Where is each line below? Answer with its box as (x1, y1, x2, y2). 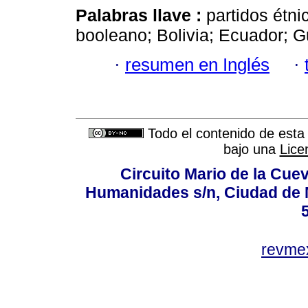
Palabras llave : (76, 5, 206, 25)
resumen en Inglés (125, 54, 269, 74)
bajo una (223, 142, 280, 157)
